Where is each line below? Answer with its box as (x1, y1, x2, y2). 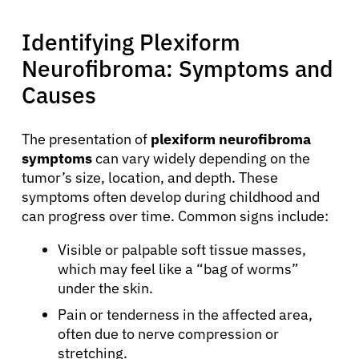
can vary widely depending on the (92, 148, 310, 167)
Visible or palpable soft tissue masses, (58, 240, 306, 259)
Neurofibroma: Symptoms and (22, 53, 333, 83)
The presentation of (22, 129, 151, 148)
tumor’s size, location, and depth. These (22, 167, 278, 187)
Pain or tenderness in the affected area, (58, 305, 313, 324)
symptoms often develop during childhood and (22, 187, 320, 206)
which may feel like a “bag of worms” (58, 259, 299, 278)
